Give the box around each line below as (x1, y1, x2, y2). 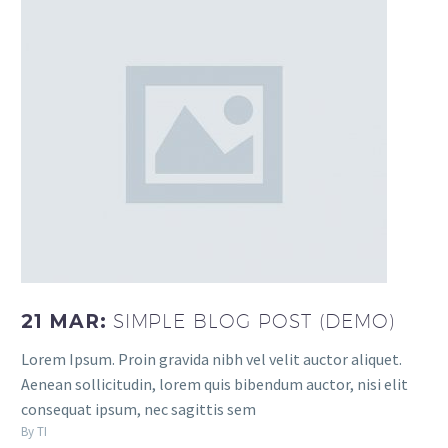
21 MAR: (21, 310, 113, 334)
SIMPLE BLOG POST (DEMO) (112, 310, 396, 333)
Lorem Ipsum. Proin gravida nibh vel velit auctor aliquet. (21, 348, 402, 369)
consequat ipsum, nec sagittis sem (21, 398, 256, 419)
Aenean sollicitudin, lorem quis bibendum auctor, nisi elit (21, 373, 408, 394)
